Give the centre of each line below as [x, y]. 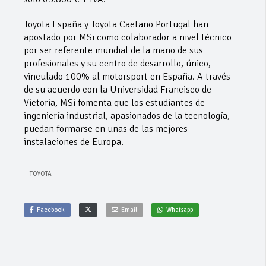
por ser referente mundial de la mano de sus [113, 50]
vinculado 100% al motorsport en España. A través [127, 77]
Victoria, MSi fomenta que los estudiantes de [114, 103]
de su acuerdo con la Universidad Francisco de [118, 90]
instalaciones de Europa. [74, 142]
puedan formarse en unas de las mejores [106, 129]
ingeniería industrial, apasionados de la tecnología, [127, 116]
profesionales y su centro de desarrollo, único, [117, 64]
